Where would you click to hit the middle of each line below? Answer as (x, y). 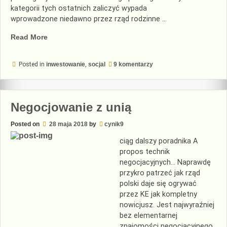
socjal (97, 64)
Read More (29, 37)
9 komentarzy (133, 64)
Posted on (26, 124)
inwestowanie (66, 64)
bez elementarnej (148, 216)
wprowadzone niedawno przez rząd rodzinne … (89, 19)
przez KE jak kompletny (158, 195)
